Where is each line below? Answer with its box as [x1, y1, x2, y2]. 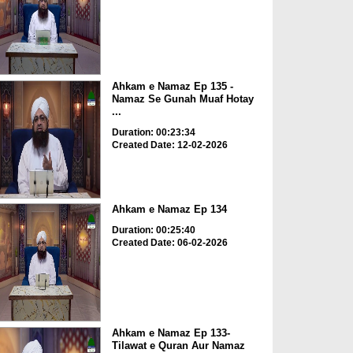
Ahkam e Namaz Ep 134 [111, 203, 227, 216]
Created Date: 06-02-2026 [111, 237, 228, 249]
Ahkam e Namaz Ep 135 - [111, 80, 233, 92]
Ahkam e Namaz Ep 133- [111, 326, 230, 339]
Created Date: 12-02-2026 [111, 139, 228, 150]
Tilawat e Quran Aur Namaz [111, 339, 245, 351]
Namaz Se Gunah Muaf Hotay [111, 92, 254, 105]
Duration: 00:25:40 [111, 225, 195, 236]
